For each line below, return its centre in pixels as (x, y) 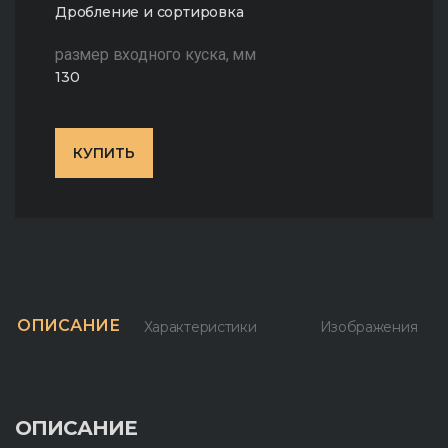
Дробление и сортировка (149, 12)
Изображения (368, 327)
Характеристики (200, 327)
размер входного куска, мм (156, 54)
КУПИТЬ (104, 153)
